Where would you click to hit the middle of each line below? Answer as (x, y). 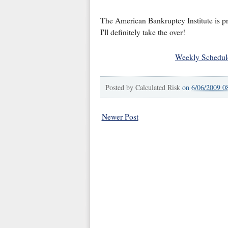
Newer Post (120, 116)
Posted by (120, 87)
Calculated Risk (158, 87)
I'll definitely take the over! (142, 32)
